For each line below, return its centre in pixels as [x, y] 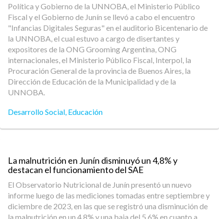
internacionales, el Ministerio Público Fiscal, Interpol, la [99, 60]
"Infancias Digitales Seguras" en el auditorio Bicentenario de [108, 28]
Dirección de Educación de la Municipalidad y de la [92, 81]
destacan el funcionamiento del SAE [76, 170]
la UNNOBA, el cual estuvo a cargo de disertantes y [94, 38]
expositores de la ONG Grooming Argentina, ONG [92, 49]
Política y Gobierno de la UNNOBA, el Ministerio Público [104, 6]
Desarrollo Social [36, 112]
